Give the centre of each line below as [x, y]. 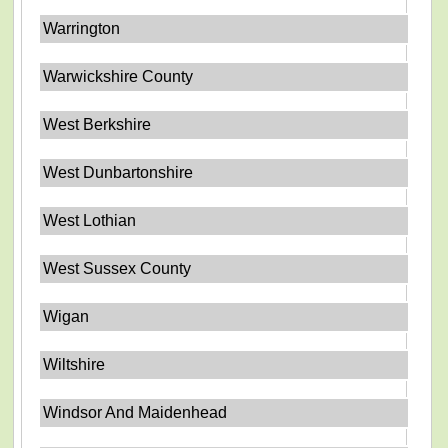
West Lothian [90, 220]
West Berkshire [97, 124]
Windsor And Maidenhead [135, 412]
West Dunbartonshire [118, 172]
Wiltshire [74, 364]
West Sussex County [117, 268]
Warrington [82, 28]
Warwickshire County [118, 76]
